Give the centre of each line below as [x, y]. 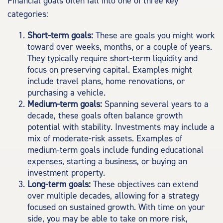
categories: [28, 14]
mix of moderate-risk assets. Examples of [105, 139]
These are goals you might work [154, 36]
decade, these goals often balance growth [105, 116]
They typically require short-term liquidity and [112, 58]
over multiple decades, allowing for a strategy [113, 196]
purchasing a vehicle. [66, 93]
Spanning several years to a [155, 104]
